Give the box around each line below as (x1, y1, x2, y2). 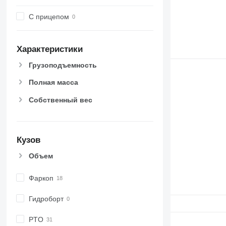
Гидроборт (28, 194, 64, 203)
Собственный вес (28, 95, 92, 104)
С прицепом (28, 12, 69, 21)
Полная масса (28, 78, 78, 87)
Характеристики (16, 44, 83, 54)
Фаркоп (28, 174, 53, 182)
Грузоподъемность (28, 61, 97, 70)
